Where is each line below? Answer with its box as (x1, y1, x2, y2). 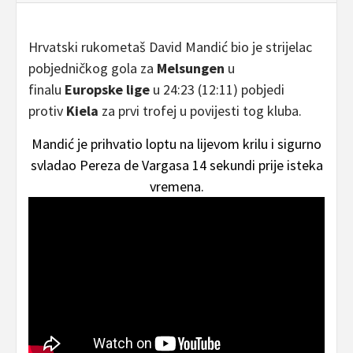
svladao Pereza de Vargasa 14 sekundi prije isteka (30, 155, 323, 174)
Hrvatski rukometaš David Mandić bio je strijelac (28, 37, 312, 56)
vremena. (149, 176, 204, 195)
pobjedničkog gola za (28, 58, 157, 77)
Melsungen (157, 58, 225, 77)
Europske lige (65, 80, 150, 98)
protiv (28, 101, 66, 120)
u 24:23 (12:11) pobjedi (150, 80, 284, 98)
